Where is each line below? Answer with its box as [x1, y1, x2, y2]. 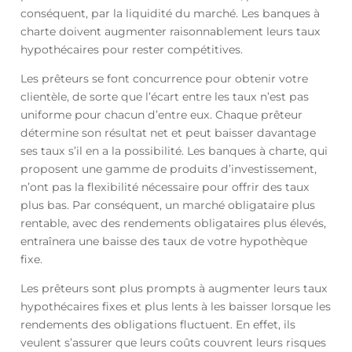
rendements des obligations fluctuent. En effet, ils [20, 317, 295, 332]
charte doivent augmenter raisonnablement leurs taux [20, 24, 321, 39]
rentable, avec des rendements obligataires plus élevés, [20, 216, 326, 231]
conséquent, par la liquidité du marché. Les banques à [20, 6, 320, 21]
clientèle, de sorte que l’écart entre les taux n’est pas [20, 90, 309, 104]
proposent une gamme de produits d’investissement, [20, 162, 317, 177]
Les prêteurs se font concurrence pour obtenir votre [20, 71, 308, 86]
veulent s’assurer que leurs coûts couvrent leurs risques [20, 335, 326, 350]
